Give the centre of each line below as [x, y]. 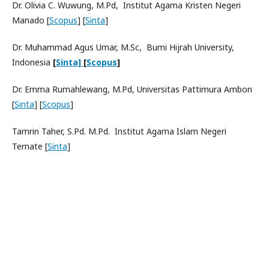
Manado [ [31, 20]
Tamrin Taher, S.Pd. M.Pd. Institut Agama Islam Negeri [119, 131]
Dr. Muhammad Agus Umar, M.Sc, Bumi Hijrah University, [123, 47]
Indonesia [31, 62]
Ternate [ [30, 146]
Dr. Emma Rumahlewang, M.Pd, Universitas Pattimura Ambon [132, 89]
